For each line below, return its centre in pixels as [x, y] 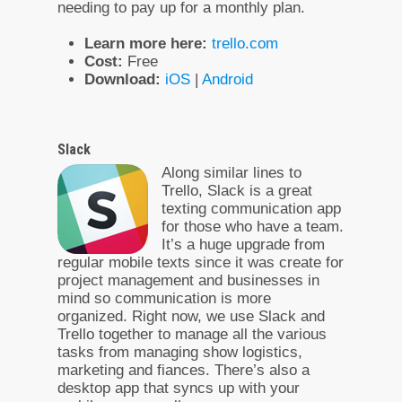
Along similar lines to [232, 172]
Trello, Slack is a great [237, 190]
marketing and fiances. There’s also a [184, 370]
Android [227, 79]
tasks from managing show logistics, [180, 352]
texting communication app [251, 208]
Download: [122, 79]
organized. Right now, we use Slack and [191, 316]
